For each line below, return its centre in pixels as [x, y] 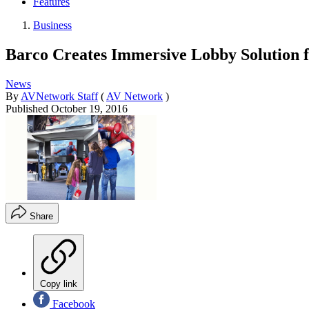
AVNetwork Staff [59, 96]
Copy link [59, 284]
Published [28, 108]
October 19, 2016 [89, 108]
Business [52, 25]
